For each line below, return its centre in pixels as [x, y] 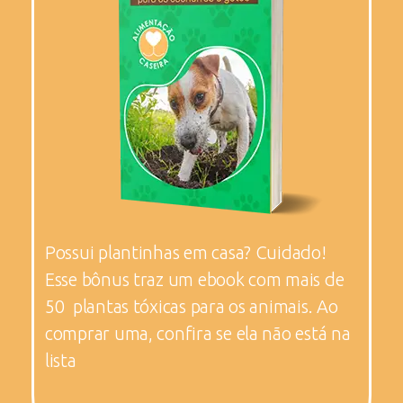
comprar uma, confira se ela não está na [198, 333]
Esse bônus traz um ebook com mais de [195, 279]
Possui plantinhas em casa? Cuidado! [186, 252]
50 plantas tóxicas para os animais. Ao [192, 306]
